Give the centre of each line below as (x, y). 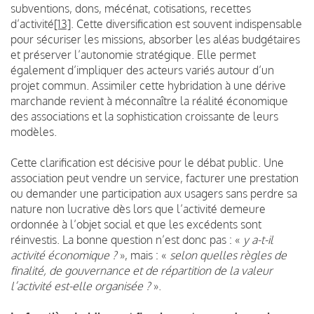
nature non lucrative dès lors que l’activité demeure (138, 209)
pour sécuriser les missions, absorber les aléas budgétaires (155, 39)
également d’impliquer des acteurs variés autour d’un (142, 70)
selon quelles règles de (228, 255)
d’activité (32, 23)
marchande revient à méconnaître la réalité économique (149, 101)
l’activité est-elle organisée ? (81, 286)
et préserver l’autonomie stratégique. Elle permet (133, 54)
